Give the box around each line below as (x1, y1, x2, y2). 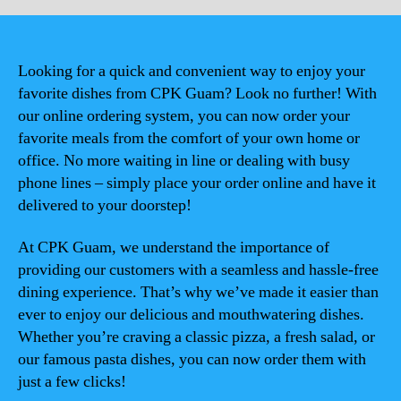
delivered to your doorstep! (18, 194, 192, 216)
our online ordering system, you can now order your (18, 105, 350, 126)
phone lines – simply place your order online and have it (18, 172, 376, 193)
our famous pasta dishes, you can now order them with (18, 349, 366, 370)
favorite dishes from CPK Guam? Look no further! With (18, 82, 377, 104)
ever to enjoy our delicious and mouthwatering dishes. (18, 304, 364, 325)
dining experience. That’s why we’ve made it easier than (18, 282, 379, 303)
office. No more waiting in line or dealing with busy (18, 149, 350, 171)
